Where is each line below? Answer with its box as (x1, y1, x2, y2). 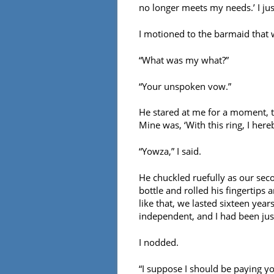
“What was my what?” (139, 53, 229, 66)
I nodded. (139, 236, 179, 249)
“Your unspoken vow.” (139, 80, 231, 92)
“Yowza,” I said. (139, 145, 201, 158)
